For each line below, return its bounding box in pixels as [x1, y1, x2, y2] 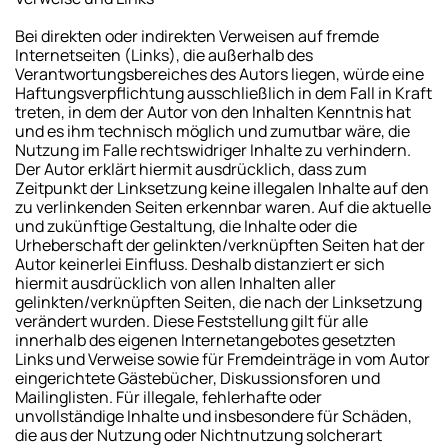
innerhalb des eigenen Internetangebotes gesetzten [15, 328, 396, 351]
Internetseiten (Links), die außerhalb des [15, 43, 313, 66]
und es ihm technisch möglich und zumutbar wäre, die [15, 119, 410, 142]
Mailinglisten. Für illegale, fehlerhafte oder [15, 385, 322, 408]
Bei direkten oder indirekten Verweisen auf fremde [15, 24, 379, 47]
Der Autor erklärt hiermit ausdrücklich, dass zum [15, 157, 367, 180]
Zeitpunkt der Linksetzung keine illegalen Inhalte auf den [15, 176, 429, 199]
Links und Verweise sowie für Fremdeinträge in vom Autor [15, 347, 430, 370]
